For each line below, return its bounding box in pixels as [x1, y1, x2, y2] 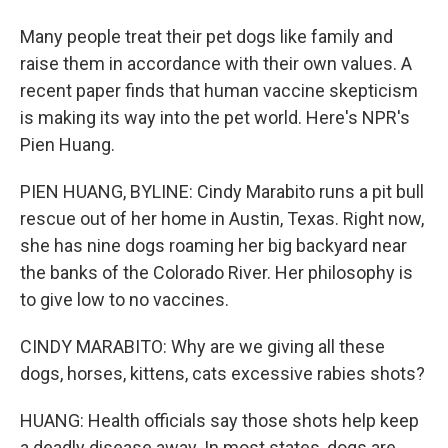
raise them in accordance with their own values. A [20, 53, 412, 74]
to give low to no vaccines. [20, 289, 229, 310]
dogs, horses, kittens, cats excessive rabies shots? [20, 363, 425, 384]
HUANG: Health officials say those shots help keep [20, 410, 419, 431]
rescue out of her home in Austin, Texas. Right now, [20, 208, 424, 229]
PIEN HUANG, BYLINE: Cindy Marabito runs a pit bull [20, 181, 424, 202]
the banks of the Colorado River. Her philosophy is [20, 262, 413, 283]
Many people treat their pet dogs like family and [20, 26, 393, 47]
